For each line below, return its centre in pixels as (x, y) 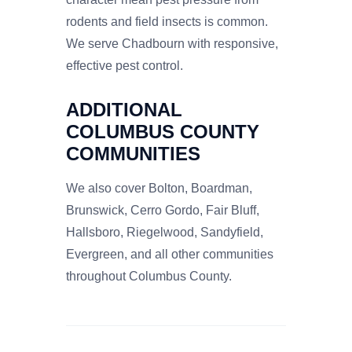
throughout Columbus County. (149, 276)
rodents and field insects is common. (167, 21)
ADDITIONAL (124, 109)
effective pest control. (125, 65)
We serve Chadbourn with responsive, (172, 43)
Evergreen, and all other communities (170, 254)
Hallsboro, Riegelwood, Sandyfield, (165, 232)
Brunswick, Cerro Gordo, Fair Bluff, (163, 210)
